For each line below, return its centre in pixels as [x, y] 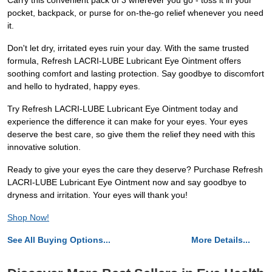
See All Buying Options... [59, 240]
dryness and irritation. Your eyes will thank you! [97, 195]
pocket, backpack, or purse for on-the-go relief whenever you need [135, 13]
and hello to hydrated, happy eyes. [74, 87]
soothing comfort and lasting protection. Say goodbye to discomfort [136, 74]
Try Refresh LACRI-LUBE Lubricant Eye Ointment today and [123, 109]
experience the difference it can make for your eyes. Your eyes [127, 122]
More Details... [221, 240]
